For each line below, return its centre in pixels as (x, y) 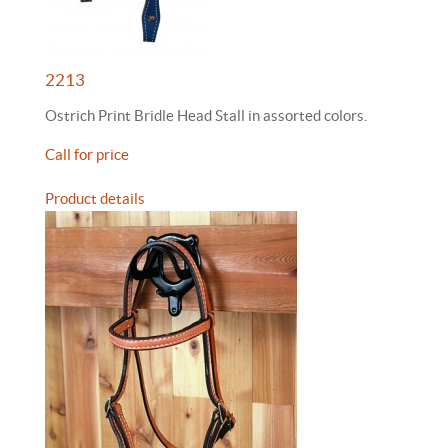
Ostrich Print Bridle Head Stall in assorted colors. (206, 115)
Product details (95, 198)
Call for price (87, 154)
